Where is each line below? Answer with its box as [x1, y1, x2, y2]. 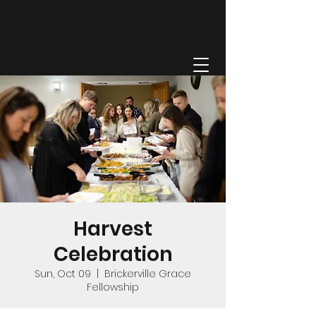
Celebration [53, 241, 173, 268]
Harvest [73, 215, 152, 243]
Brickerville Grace [104, 267, 191, 281]
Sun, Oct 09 [35, 267, 91, 281]
